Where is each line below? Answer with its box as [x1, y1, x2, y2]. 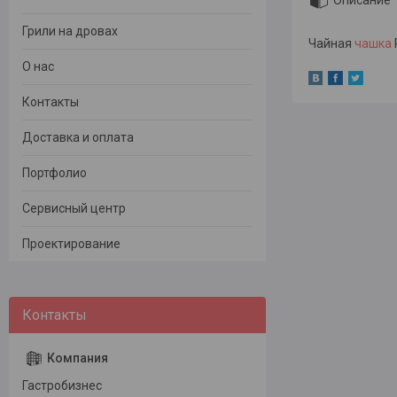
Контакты [22, 95, 79, 110]
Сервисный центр [22, 201, 126, 216]
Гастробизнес [22, 378, 102, 393]
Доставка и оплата [22, 130, 134, 145]
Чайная [308, 36, 354, 51]
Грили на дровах [22, 24, 118, 39]
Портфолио [22, 166, 87, 181]
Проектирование [22, 237, 121, 252]
